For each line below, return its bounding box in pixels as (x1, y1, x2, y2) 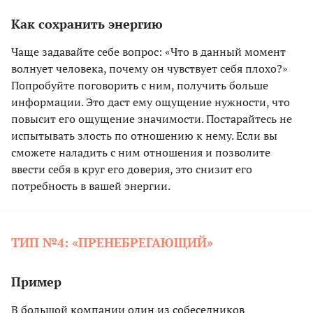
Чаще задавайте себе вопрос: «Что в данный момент (11, 43, 286, 59)
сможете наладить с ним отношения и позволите (11, 144, 270, 160)
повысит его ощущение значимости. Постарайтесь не (11, 110, 292, 126)
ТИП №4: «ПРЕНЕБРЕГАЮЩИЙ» (11, 233, 213, 251)
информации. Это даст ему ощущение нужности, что (11, 94, 290, 110)
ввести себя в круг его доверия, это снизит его (11, 161, 252, 177)
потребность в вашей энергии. (11, 177, 170, 194)
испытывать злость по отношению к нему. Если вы (11, 127, 277, 143)
